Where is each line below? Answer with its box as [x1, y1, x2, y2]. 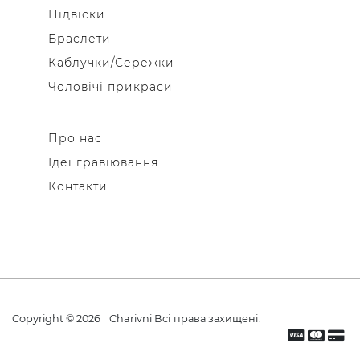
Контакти [47, 178, 108, 194]
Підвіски [47, 6, 105, 22]
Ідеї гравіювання [47, 154, 158, 170]
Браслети [47, 31, 111, 46]
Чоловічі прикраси [47, 79, 173, 94]
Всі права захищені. [152, 312, 261, 325]
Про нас [47, 130, 102, 145]
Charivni [109, 312, 152, 325]
